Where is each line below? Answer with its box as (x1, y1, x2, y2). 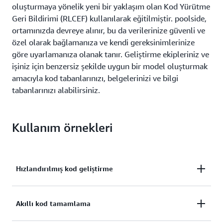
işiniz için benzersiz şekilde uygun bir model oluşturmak (12, 61, 208, 71)
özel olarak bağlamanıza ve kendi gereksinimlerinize (12, 37, 195, 47)
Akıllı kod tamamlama (16, 199, 91, 208)
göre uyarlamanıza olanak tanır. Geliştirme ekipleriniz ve (12, 49, 209, 59)
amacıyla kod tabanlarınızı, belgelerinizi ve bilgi (12, 73, 178, 83)
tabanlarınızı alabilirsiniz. (12, 85, 100, 95)
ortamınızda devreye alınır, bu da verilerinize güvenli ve (12, 25, 205, 35)
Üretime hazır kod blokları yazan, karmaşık (19, 191, 169, 201)
